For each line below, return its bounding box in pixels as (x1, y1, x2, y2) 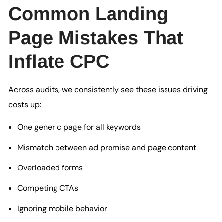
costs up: (8, 99, 42, 110)
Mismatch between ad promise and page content (17, 142, 196, 153)
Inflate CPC (8, 51, 110, 72)
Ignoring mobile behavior (17, 203, 107, 214)
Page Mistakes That (8, 27, 184, 49)
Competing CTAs (17, 183, 78, 194)
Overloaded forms (17, 163, 83, 173)
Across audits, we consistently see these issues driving (8, 84, 208, 95)
